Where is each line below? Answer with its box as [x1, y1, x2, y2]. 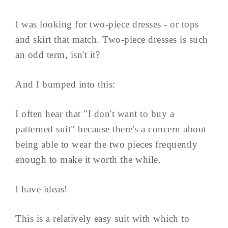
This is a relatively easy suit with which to [15, 213, 189, 224]
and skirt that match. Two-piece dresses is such [15, 34, 208, 45]
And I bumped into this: [15, 78, 116, 90]
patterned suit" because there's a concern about [15, 123, 207, 134]
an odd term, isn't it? [15, 49, 100, 60]
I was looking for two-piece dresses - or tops [15, 18, 199, 30]
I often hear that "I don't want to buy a [15, 108, 174, 119]
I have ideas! [15, 183, 68, 194]
